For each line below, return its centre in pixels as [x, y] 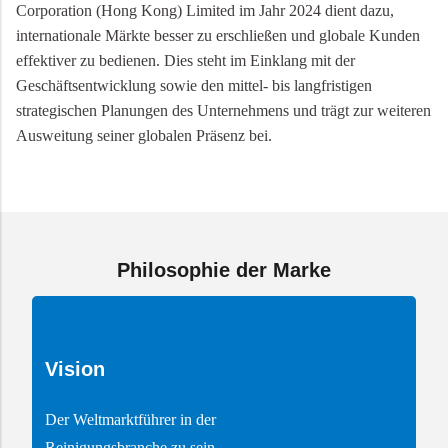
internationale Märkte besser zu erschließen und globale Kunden [218, 35]
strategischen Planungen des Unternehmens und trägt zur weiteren [223, 110]
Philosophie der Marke [224, 270]
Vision [75, 369]
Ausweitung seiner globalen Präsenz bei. [144, 135]
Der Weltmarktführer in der [131, 420]
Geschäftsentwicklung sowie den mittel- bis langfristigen [194, 85]
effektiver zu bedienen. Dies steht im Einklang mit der [185, 60]
